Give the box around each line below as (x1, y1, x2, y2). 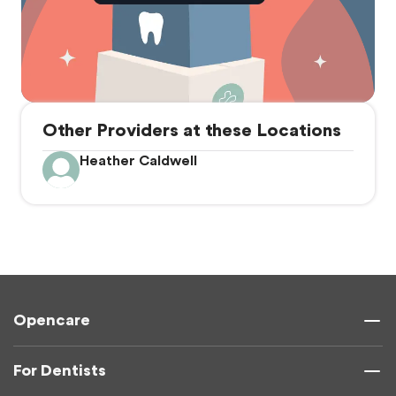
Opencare (13, 312, 90, 329)
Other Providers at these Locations (42, 121, 341, 140)
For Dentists (13, 362, 106, 379)
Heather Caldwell (80, 153, 197, 168)
